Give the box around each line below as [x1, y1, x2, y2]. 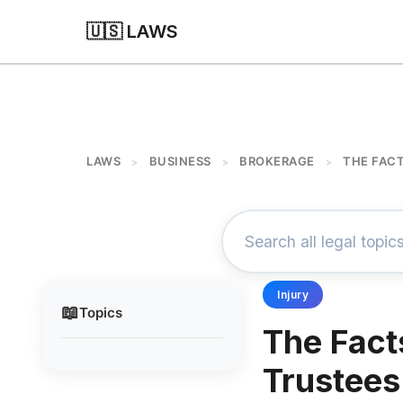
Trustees [263, 361, 400, 400]
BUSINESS [148, 154, 211, 168]
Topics [79, 303, 122, 321]
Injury [277, 288, 309, 301]
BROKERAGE [239, 154, 315, 168]
